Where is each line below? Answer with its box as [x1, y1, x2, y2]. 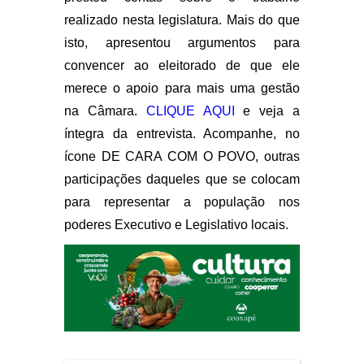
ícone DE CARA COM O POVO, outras [64, 149, 300, 163]
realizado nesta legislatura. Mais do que [64, 12, 300, 27]
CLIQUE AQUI [145, 103, 235, 118]
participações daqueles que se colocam [64, 171, 300, 186]
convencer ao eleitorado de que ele [64, 58, 300, 72]
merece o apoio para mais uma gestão [64, 80, 300, 95]
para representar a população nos [64, 194, 300, 209]
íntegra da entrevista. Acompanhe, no [64, 126, 300, 141]
